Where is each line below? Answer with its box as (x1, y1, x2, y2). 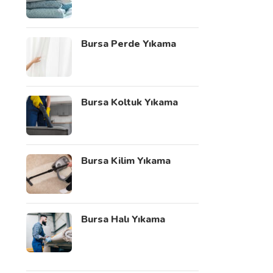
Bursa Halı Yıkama (80, 213, 165, 226)
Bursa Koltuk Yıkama (80, 96, 178, 109)
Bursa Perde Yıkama (80, 37, 176, 51)
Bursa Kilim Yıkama (80, 154, 171, 168)
